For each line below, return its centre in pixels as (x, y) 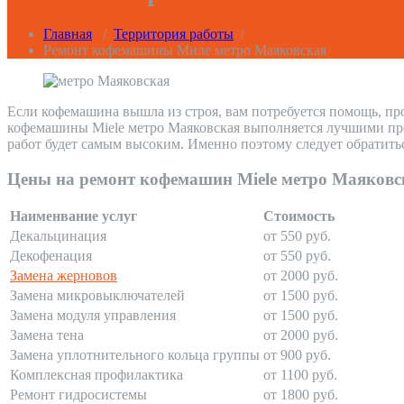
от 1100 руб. (300, 375)
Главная (68, 34)
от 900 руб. (297, 355)
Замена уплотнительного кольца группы (135, 355)
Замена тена (47, 335)
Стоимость (299, 216)
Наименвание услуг (73, 216)
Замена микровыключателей (97, 296)
